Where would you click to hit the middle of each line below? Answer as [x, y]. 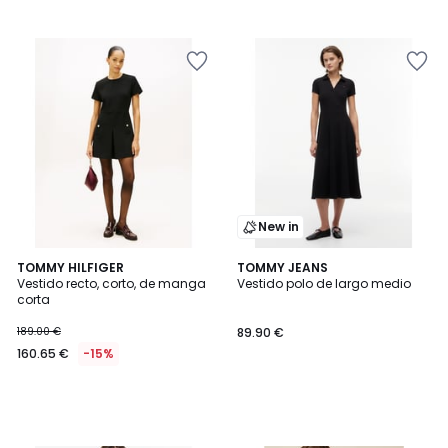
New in [278, 226]
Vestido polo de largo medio [324, 283]
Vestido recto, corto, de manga [111, 283]
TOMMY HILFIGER [70, 267]
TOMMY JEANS [282, 267]
